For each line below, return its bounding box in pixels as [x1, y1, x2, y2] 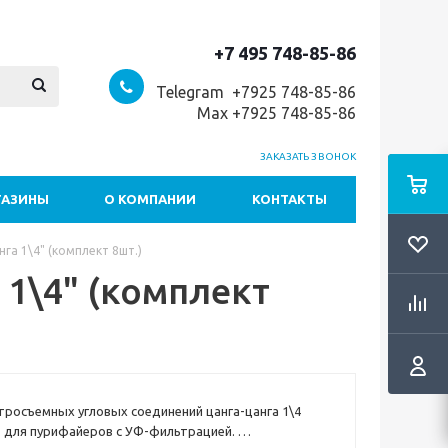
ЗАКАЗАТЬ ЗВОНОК [259, 151, 356, 162]
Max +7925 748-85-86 [193, 104, 356, 122]
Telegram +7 [152, 83, 250, 101]
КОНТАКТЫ [252, 192, 327, 206]
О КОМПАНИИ [104, 192, 196, 206]
